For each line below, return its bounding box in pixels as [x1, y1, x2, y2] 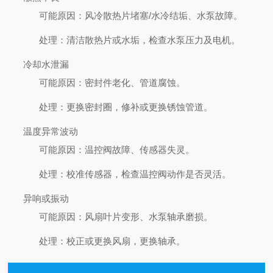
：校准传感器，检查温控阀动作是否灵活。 [57, 168, 232, 179]
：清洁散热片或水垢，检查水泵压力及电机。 [57, 34, 241, 45]
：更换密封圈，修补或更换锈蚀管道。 [57, 101, 213, 112]
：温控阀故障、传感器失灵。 [76, 144, 195, 155]
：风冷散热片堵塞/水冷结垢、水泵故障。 [76, 10, 243, 21]
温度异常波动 [23, 126, 79, 136]
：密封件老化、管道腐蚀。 [76, 77, 186, 88]
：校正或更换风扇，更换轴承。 [57, 235, 186, 246]
